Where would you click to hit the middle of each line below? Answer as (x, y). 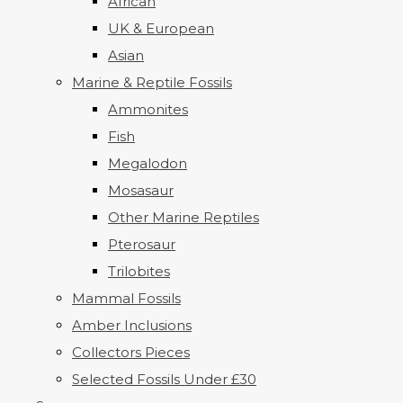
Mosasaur (141, 190)
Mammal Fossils (126, 298)
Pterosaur (142, 244)
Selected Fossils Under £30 (164, 379)
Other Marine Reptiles (184, 217)
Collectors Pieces (131, 352)
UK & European (161, 28)
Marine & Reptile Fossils (152, 82)
